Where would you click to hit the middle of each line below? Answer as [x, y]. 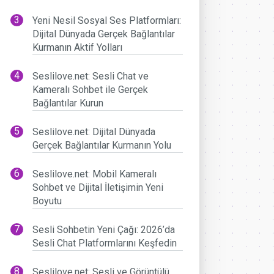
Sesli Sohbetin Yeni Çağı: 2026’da [104, 230]
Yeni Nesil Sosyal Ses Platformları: [107, 21]
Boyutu [47, 201]
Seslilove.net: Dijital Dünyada [94, 132]
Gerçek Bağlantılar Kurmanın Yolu [102, 146]
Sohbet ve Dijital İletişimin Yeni [98, 188]
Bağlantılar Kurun [68, 103]
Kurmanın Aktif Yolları [78, 48]
